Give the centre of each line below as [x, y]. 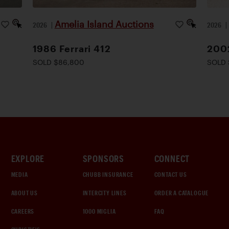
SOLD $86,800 [58, 62]
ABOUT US [24, 193]
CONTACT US [170, 174]
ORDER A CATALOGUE [181, 193]
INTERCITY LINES [105, 193]
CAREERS [23, 211]
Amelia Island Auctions [104, 24]
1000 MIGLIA [99, 211]
